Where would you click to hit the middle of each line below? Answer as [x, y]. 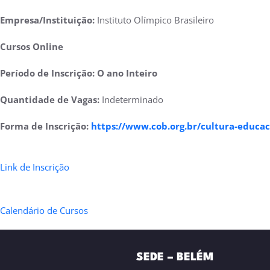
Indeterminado [131, 99]
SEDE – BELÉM [175, 257]
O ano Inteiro [127, 73]
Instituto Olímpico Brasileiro [154, 20]
